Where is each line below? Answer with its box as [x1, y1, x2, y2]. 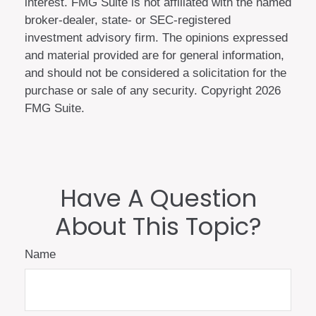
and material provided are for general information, [25, 48, 284, 62]
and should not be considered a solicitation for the [25, 66, 286, 80]
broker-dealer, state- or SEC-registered [25, 13, 231, 27]
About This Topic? [54, 209, 262, 243]
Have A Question [59, 181, 257, 215]
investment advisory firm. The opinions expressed [25, 30, 288, 44]
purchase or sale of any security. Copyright [25, 83, 255, 97]
